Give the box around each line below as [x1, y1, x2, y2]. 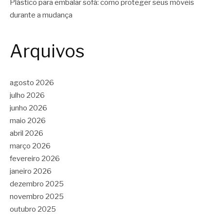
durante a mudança [10, 10, 73, 19]
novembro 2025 [10, 192, 64, 201]
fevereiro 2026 [10, 154, 60, 163]
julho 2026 [10, 91, 45, 100]
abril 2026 [10, 129, 43, 138]
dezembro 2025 [10, 180, 64, 189]
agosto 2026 [10, 78, 54, 88]
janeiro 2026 [10, 167, 52, 176]
